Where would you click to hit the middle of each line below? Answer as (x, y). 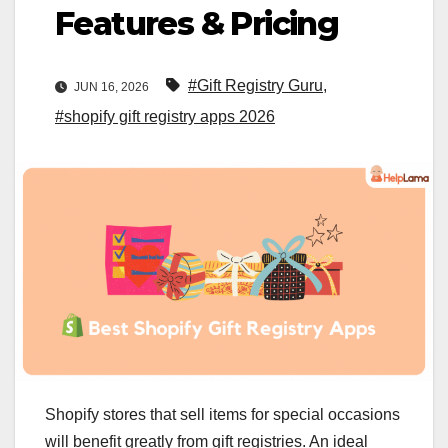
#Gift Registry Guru (255, 86)
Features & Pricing (197, 23)
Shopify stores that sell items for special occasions (222, 415)
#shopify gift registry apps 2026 (165, 117)
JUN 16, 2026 (111, 87)
